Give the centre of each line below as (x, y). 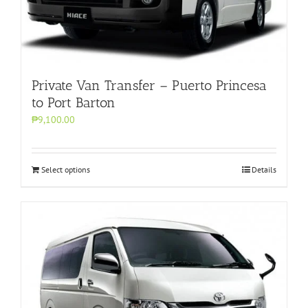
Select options (66, 170)
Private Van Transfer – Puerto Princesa (149, 86)
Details (264, 170)
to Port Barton (74, 103)
